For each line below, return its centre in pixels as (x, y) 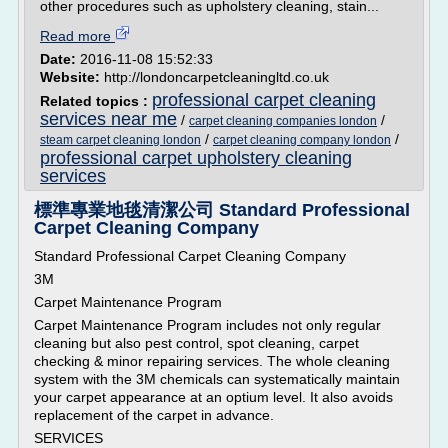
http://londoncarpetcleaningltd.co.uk (216, 77)
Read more (77, 36)
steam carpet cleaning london (120, 140)
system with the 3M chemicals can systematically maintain (217, 379)
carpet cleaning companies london (283, 121)
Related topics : (96, 101)
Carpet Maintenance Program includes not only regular (207, 325)
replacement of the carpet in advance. (154, 415)
